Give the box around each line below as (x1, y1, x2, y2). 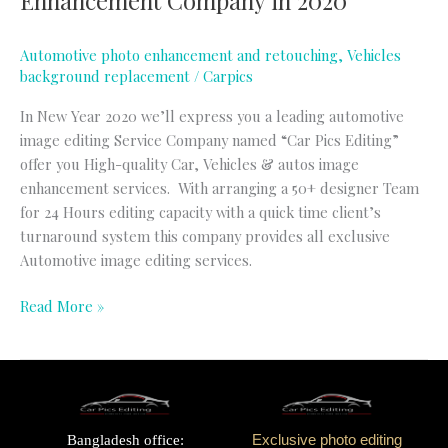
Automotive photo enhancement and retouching (20, 44, 338, 65)
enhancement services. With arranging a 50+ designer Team (20, 178, 419, 199)
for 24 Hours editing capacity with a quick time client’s (20, 202, 381, 223)
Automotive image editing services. (20, 250, 252, 271)
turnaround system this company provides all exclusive (20, 226, 390, 247)
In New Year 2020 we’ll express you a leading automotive (20, 106, 404, 127)
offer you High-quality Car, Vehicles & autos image (20, 154, 359, 175)
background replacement (20, 65, 190, 86)
